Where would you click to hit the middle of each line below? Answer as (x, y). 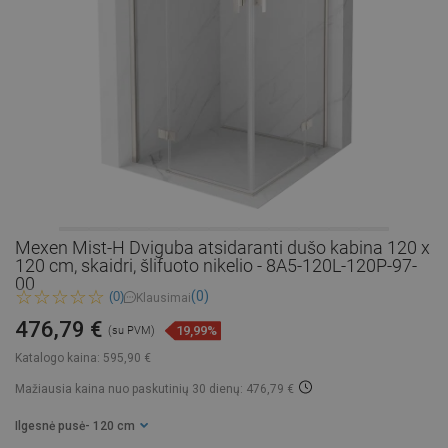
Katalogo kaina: (57, 358)
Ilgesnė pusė (50, 426)
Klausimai (163, 297)
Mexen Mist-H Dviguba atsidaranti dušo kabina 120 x (222, 247)
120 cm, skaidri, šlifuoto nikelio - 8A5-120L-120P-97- (216, 265)
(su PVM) (131, 331)
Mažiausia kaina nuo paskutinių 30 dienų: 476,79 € (154, 389)
